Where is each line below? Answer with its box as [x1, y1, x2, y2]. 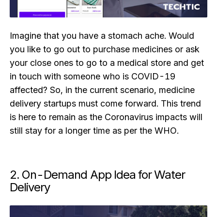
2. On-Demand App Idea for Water [10, 167, 186, 182]
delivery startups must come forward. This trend [10, 98, 201, 108]
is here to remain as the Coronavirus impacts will [10, 111, 202, 122]
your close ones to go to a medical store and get [10, 57, 204, 68]
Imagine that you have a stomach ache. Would [10, 30, 194, 41]
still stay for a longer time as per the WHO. [10, 125, 179, 136]
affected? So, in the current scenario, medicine [10, 84, 195, 95]
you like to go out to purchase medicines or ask [10, 44, 200, 54]
